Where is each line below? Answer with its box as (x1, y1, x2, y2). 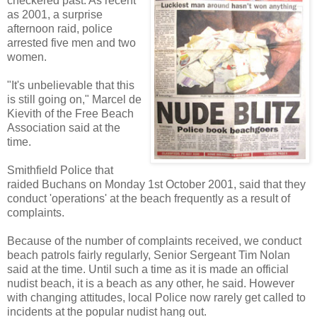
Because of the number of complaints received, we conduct (7, 234, 301, 247)
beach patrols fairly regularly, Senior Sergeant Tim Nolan (7, 248, 290, 261)
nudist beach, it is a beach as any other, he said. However (7, 277, 294, 289)
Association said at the (7, 121, 120, 134)
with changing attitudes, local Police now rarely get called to (7, 291, 306, 304)
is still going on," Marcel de (7, 93, 142, 105)
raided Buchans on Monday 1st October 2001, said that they (7, 178, 306, 190)
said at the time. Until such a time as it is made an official (7, 263, 289, 275)
